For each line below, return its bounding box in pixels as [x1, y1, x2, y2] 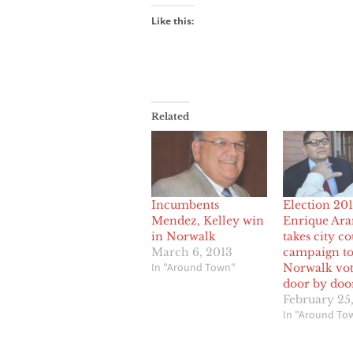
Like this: [151, 14, 194, 28]
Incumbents [151, 198, 219, 213]
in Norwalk [151, 229, 216, 244]
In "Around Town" [151, 260, 236, 277]
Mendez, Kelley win [151, 214, 264, 229]
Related [151, 110, 189, 123]
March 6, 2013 [151, 245, 232, 260]
